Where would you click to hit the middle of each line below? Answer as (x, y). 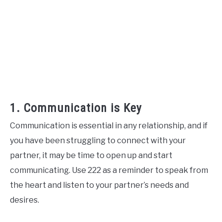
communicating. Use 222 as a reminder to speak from (109, 170)
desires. (25, 200)
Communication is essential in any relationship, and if (109, 125)
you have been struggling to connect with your (98, 140)
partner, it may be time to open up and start (91, 155)
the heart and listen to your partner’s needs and (99, 185)
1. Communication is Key (76, 108)
